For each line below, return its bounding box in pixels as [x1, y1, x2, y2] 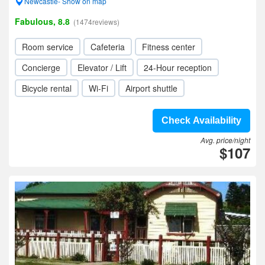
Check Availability [161, 115, 241, 125]
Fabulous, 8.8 [15, 15, 70, 27]
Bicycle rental [22, 82, 72, 94]
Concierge [22, 62, 60, 73]
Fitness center [142, 41, 195, 53]
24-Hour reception [144, 62, 212, 73]
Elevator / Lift [77, 62, 127, 73]
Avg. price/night [201, 135, 250, 145]
